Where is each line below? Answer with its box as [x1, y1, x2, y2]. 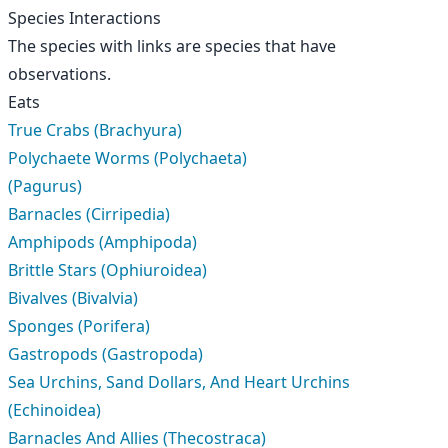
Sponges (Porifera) [8, 315, 150, 337]
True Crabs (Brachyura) [8, 119, 182, 141]
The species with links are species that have [8, 35, 336, 57]
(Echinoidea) [8, 399, 101, 421]
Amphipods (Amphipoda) [8, 231, 197, 253]
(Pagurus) [8, 175, 82, 197]
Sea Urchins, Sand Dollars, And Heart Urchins [8, 371, 350, 393]
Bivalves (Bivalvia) [8, 287, 138, 309]
